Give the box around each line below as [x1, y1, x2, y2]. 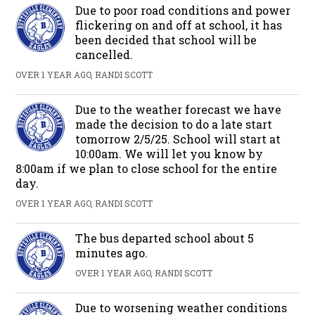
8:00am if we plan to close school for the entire [15, 160, 278, 176]
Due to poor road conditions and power [75, 2, 291, 18]
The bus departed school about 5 [75, 230, 255, 245]
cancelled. [75, 46, 134, 62]
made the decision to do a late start [75, 116, 273, 131]
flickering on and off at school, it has [75, 17, 283, 32]
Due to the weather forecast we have [75, 101, 282, 117]
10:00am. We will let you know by [75, 146, 264, 161]
